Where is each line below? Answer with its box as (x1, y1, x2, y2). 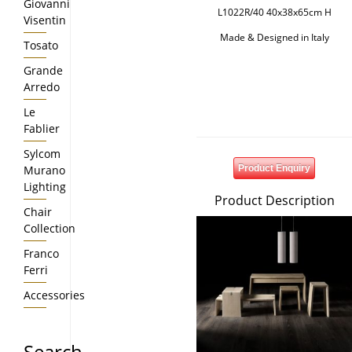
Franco (24, 246, 59, 261)
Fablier (24, 121, 60, 136)
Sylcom (24, 146, 60, 161)
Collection (24, 221, 75, 236)
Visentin (24, 13, 66, 27)
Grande (24, 63, 63, 78)
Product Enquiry (238, 163, 310, 174)
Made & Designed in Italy (219, 31, 329, 44)
